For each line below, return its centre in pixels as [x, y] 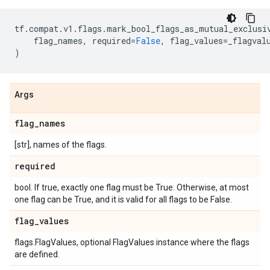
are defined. [37, 254]
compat [44, 29]
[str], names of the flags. [61, 145]
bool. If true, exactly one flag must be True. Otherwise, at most [132, 187]
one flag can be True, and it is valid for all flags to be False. [123, 199]
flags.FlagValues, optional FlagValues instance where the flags [132, 242]
